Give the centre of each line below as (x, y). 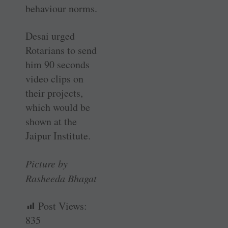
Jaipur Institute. (58, 135)
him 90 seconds (58, 64)
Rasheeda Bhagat (61, 178)
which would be (58, 107)
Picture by (47, 163)
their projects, (54, 93)
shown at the (51, 121)
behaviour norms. (61, 8)
